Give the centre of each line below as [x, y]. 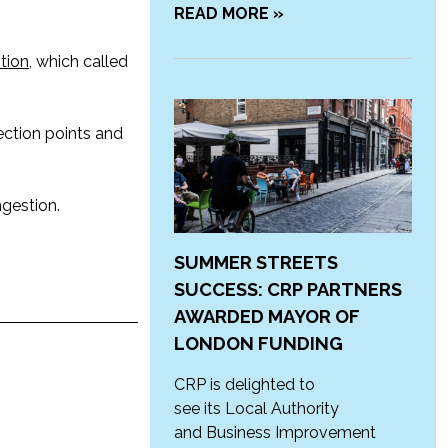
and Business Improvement [274, 433]
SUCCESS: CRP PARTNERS [287, 290]
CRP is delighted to [244, 385]
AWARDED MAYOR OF [266, 317]
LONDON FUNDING [258, 344]
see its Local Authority [256, 409]
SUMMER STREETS [255, 263]
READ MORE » [228, 14]
